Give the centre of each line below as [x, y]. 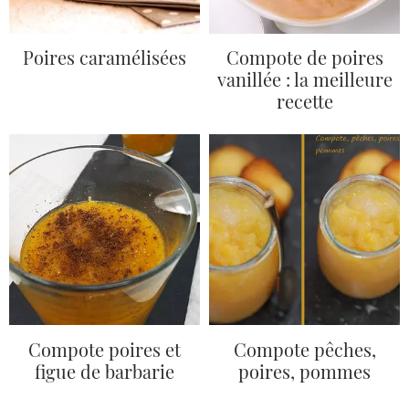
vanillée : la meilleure [304, 79]
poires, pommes [304, 371]
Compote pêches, [304, 349]
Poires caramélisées [105, 57]
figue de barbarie [105, 371]
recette [304, 101]
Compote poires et [105, 349]
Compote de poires [304, 57]
